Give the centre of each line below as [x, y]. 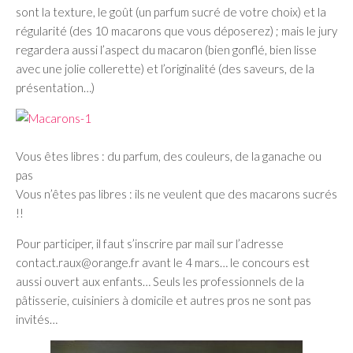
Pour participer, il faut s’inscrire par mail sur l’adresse [150, 244]
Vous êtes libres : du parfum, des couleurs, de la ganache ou [169, 156]
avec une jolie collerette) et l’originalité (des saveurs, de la [165, 69]
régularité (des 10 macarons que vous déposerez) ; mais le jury [176, 31]
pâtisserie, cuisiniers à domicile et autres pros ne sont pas [163, 301]
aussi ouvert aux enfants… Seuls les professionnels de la [160, 282]
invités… [37, 320]
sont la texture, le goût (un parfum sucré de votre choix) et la [171, 12]
